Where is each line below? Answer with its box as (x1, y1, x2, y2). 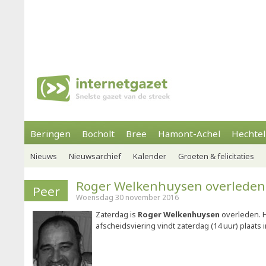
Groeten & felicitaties (178, 151, 254, 161)
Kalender (133, 151, 166, 161)
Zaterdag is (96, 209, 136, 220)
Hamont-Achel (158, 128, 220, 140)
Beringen (30, 128, 71, 140)
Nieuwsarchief (69, 151, 121, 161)
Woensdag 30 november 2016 (76, 192, 179, 202)
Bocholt (82, 128, 115, 140)
